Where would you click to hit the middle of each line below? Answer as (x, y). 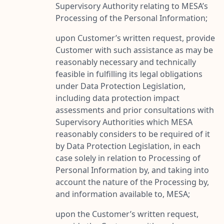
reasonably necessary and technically (126, 62)
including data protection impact (117, 98)
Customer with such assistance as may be (134, 50)
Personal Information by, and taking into (132, 170)
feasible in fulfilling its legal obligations (129, 74)
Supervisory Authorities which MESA (124, 122)
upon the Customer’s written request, (127, 214)
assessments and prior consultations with (135, 110)
